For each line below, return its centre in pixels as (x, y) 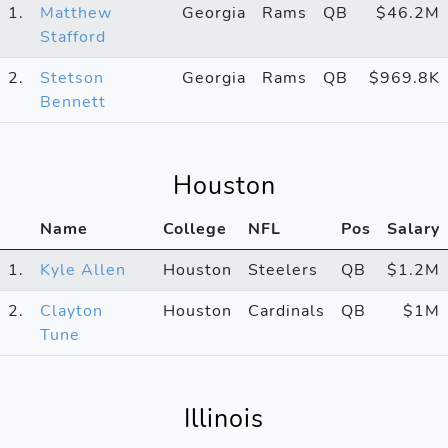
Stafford (73, 36)
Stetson (72, 77)
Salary (413, 228)
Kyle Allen (83, 269)
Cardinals (286, 310)
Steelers (283, 269)
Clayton (71, 310)
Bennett (73, 101)
